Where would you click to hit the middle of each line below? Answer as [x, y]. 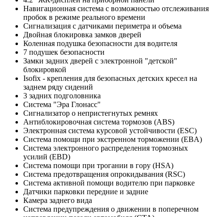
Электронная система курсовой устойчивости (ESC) [110, 130]
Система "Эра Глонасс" [62, 104]
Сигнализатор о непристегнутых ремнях [91, 113]
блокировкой [45, 69]
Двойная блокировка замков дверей [82, 34]
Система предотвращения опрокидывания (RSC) [104, 174]
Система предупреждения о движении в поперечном [111, 209]
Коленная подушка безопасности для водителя [100, 43]
